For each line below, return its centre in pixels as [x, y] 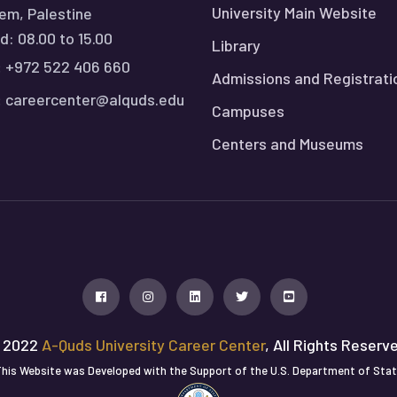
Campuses [248, 111]
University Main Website [294, 12]
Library [236, 45]
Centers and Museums [288, 144]
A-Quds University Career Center [153, 345]
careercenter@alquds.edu [95, 99]
